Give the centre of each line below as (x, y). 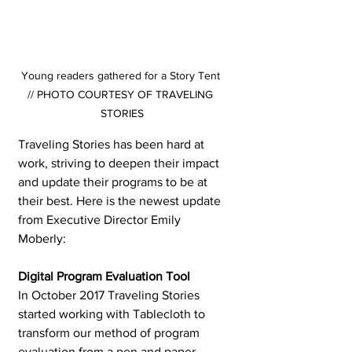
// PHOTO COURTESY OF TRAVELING (122, 94)
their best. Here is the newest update (121, 201)
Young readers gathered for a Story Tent (122, 75)
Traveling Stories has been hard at (113, 144)
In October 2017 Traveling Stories (110, 295)
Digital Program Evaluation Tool (106, 276)
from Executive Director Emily (101, 220)
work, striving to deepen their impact (120, 163)
